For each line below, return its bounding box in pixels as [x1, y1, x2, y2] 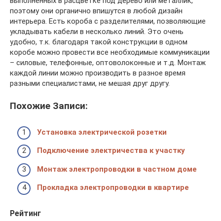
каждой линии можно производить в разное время [10, 69, 185, 77]
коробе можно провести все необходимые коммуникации [10, 48, 210, 57]
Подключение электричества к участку [37, 146, 185, 155]
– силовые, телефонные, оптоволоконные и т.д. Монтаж [10, 58, 206, 67]
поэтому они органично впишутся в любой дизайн [10, 6, 183, 15]
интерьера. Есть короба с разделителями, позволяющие [10, 17, 206, 26]
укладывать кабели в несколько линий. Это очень [10, 27, 184, 36]
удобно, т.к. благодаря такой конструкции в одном [10, 37, 187, 46]
